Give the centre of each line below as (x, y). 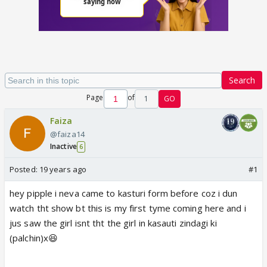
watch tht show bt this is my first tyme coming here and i (128, 208)
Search (242, 80)
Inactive (63, 146)
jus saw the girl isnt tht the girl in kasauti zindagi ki (113, 223)
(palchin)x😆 (34, 238)
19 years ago (63, 169)
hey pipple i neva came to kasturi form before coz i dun (124, 193)
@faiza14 (67, 134)
